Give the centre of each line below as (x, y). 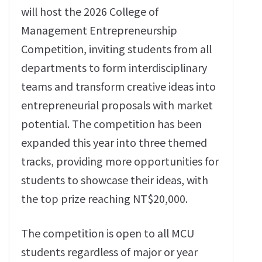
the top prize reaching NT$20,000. (104, 198)
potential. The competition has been (111, 123)
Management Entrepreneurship (99, 30)
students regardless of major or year (109, 251)
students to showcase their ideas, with (115, 180)
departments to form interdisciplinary (114, 67)
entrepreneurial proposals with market (117, 105)
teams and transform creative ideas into (118, 86)
